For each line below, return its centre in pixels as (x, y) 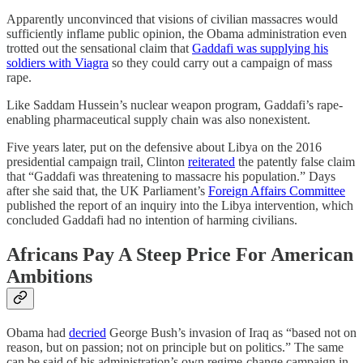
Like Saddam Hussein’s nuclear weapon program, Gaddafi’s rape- (175, 105)
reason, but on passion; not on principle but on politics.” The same (175, 347)
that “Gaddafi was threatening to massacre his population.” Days (171, 176)
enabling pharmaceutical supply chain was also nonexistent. (158, 119)
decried (88, 332)
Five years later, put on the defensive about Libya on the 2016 (164, 147)
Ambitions (49, 276)
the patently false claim (295, 161)
